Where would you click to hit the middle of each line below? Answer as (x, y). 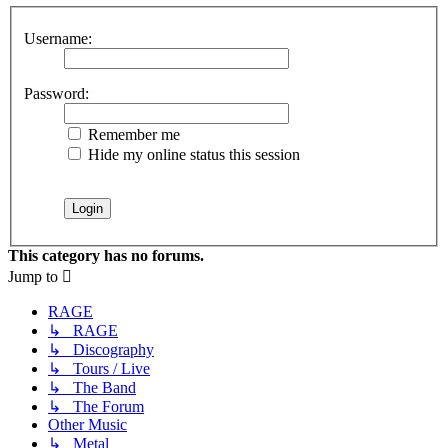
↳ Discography (101, 349)
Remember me (132, 134)
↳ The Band (92, 387)
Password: (56, 93)
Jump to (33, 276)
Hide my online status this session (192, 154)
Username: (58, 38)
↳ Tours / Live (99, 368)
